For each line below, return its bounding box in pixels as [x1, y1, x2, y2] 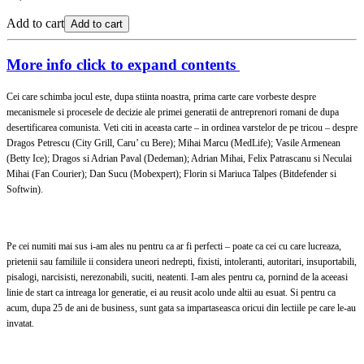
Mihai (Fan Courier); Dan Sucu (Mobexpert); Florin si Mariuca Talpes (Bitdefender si [6, 168, 336, 180]
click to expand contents [72, 55, 236, 73]
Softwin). [6, 184, 43, 196]
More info [6, 55, 72, 73]
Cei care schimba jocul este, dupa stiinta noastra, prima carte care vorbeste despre [6, 91, 316, 103]
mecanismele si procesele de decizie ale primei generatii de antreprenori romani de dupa [6, 106, 339, 119]
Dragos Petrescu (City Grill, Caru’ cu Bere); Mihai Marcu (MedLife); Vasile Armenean [6, 137, 340, 149]
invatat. [6, 318, 34, 330]
